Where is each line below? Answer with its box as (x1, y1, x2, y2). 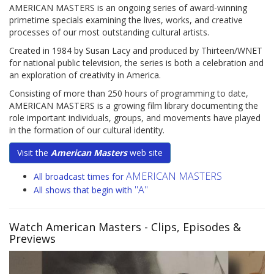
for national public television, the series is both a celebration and (9, 57, 264, 69)
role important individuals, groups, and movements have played (9, 112, 261, 124)
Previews (9, 231, 56, 246)
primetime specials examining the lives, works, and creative (9, 14, 243, 26)
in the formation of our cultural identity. (9, 124, 165, 136)
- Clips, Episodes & (141, 220, 241, 235)
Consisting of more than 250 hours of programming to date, (9, 87, 248, 100)
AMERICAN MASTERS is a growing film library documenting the (9, 100, 258, 112)
